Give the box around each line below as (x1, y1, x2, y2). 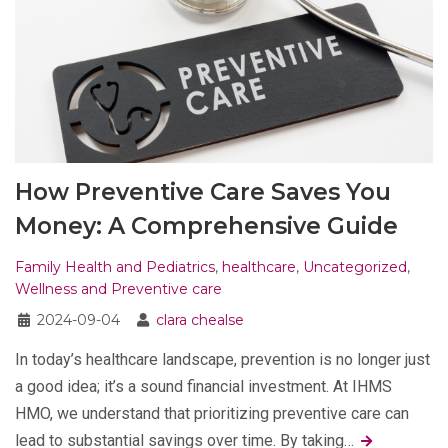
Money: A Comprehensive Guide (15, 212, 398, 241)
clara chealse (156, 311, 244, 330)
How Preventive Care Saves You (15, 178, 391, 207)
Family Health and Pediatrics (15, 258, 215, 277)
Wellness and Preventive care (15, 280, 222, 299)
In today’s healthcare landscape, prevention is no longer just (15, 350, 430, 370)
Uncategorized (303, 258, 407, 277)
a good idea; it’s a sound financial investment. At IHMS (15, 377, 392, 397)
